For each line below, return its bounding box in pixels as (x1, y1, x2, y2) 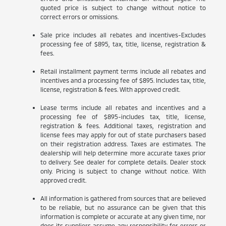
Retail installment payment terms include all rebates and (40, 67, 206, 75)
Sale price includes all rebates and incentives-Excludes (40, 31, 206, 38)
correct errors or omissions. (40, 13, 119, 20)
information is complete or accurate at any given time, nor (40, 212, 206, 220)
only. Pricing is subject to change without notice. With (40, 167, 206, 175)
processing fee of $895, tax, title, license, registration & (40, 40, 206, 47)
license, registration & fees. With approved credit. (40, 85, 180, 93)
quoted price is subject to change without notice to (40, 4, 206, 11)
